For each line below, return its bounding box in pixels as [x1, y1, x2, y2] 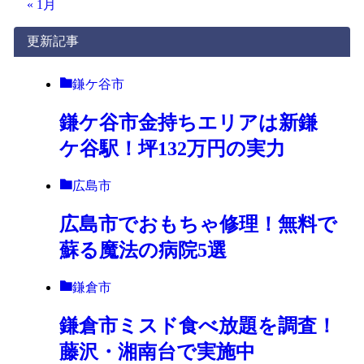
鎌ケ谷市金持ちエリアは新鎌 [58, 112, 318, 134]
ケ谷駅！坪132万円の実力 [58, 138, 285, 160]
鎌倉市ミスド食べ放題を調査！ [58, 314, 336, 336]
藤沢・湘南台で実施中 [58, 340, 255, 362]
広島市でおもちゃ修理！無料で [58, 214, 337, 236]
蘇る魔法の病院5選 [58, 240, 227, 262]
